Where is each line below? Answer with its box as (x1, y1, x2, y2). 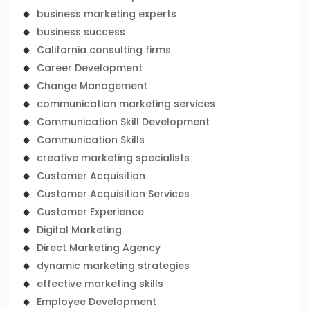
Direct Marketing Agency (37, 241, 161, 255)
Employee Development (37, 295, 157, 309)
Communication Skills (37, 133, 145, 147)
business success (37, 25, 126, 39)
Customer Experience (37, 205, 145, 219)
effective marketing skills (37, 277, 164, 291)
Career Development (37, 61, 143, 75)
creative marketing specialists (37, 151, 190, 165)
